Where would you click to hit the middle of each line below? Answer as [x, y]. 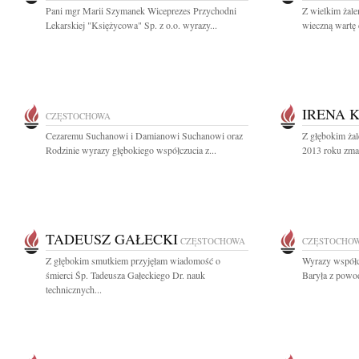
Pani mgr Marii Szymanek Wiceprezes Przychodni [141, 10]
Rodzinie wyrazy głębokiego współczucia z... [131, 150]
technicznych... [74, 289]
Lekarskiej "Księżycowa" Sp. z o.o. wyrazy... [131, 25]
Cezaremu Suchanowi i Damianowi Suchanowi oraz [144, 135]
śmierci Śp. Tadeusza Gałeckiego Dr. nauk [125, 275]
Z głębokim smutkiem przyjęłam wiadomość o [133, 260]
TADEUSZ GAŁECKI [112, 239]
